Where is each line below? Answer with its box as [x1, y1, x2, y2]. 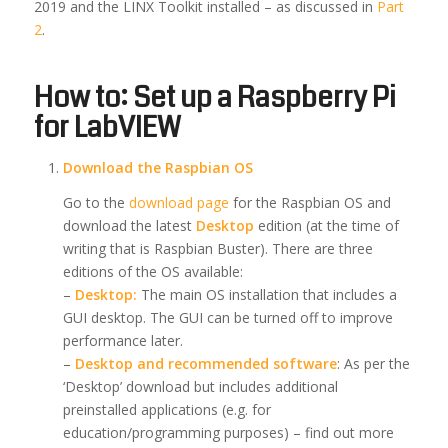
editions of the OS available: [62, 262, 243, 282]
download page [128, 193, 229, 213]
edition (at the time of [253, 216, 399, 236]
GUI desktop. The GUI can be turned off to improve [62, 308, 393, 328]
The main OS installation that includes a [136, 285, 397, 305]
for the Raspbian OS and [228, 193, 391, 213]
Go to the [62, 193, 129, 213]
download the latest [62, 216, 196, 236]
